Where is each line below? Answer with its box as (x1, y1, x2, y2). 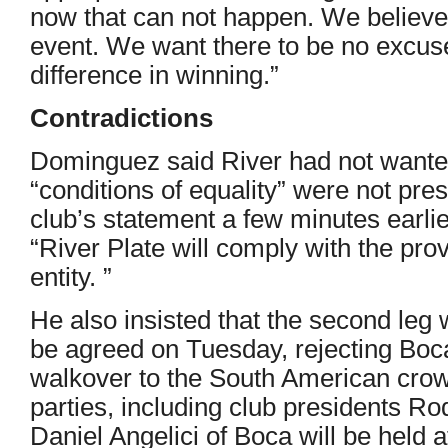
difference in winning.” (30, 60, 279, 89)
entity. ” (30, 262, 112, 291)
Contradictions (30, 103, 213, 132)
